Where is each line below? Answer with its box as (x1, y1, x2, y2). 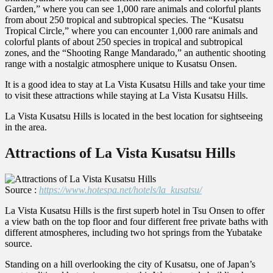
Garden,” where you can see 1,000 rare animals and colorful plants (5, 4, 261, 15)
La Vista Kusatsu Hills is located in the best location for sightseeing (5, 111, 263, 122)
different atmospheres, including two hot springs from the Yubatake (5, 227, 262, 238)
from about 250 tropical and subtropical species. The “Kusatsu (5, 15, 244, 26)
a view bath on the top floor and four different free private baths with (5, 216, 268, 227)
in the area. (5, 122, 47, 133)
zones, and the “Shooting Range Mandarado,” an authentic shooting (5, 48, 266, 58)
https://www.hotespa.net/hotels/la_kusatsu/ (39, 184, 202, 195)
